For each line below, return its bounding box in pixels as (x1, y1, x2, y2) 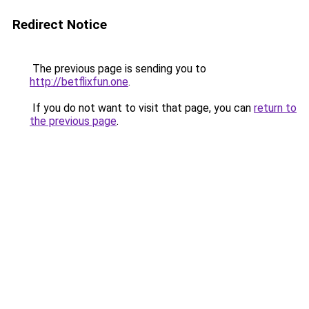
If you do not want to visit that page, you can (30, 101, 254, 114)
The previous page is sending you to (30, 62, 206, 75)
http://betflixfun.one (30, 75, 128, 88)
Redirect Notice (12, 17, 107, 32)
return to (254, 101, 297, 114)
